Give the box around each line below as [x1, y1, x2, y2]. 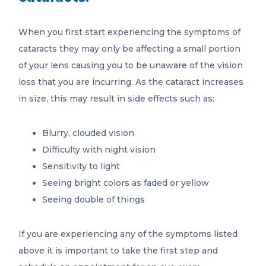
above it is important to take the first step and [18, 245, 218, 256]
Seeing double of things [42, 194, 145, 205]
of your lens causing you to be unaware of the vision [18, 60, 243, 71]
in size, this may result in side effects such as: [18, 93, 215, 104]
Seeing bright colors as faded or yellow [42, 178, 210, 189]
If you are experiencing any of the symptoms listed [18, 229, 238, 240]
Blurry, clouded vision [42, 128, 135, 139]
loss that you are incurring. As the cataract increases [18, 77, 244, 88]
